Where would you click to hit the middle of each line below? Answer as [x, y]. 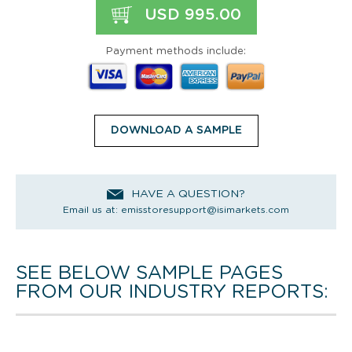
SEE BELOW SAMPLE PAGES [149, 273]
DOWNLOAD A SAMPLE [176, 130]
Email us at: [92, 209]
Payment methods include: [176, 51]
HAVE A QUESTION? [188, 194]
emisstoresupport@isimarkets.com [205, 209]
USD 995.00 [190, 15]
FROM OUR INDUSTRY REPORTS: [172, 292]
